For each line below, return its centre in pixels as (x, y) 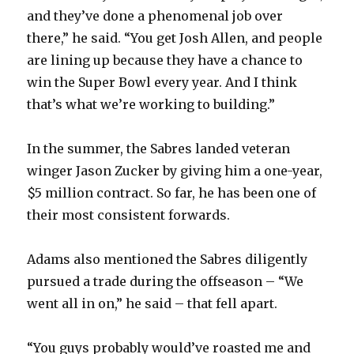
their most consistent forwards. (129, 215)
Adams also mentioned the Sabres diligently (168, 260)
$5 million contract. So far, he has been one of (172, 193)
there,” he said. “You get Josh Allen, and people (175, 38)
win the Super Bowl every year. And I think (162, 83)
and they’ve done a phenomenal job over (155, 16)
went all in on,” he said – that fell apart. (153, 304)
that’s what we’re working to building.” (151, 105)
